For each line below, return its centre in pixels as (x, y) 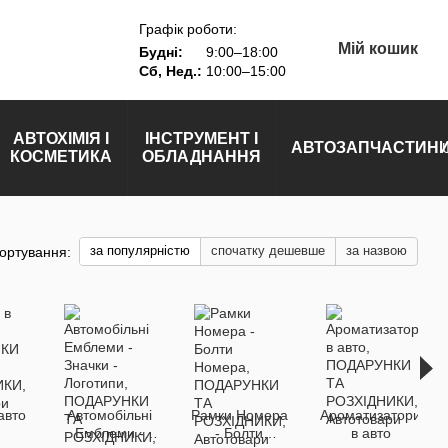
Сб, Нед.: (170, 70)
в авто (370, 433)
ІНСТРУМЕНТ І (201, 138)
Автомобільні (109, 415)
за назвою (376, 250)
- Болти (239, 433)
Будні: (160, 51)
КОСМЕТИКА (61, 156)
